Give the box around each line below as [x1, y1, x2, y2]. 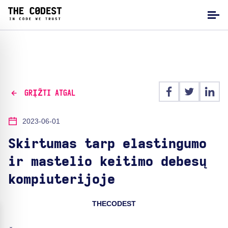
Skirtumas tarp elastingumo [8, 137, 207, 151]
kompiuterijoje [8, 173, 115, 186]
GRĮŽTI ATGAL [24, 89, 75, 97]
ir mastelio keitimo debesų [8, 155, 207, 168]
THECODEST [92, 199, 136, 208]
